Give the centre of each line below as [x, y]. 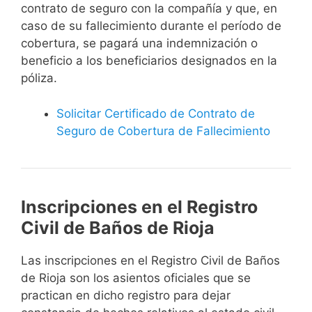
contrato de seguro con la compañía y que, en [149, 9]
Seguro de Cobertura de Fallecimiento [163, 131]
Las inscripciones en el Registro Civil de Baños [150, 260]
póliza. [39, 78]
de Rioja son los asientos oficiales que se [136, 278]
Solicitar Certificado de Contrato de [156, 113]
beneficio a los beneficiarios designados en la [149, 61]
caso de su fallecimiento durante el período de [151, 26]
